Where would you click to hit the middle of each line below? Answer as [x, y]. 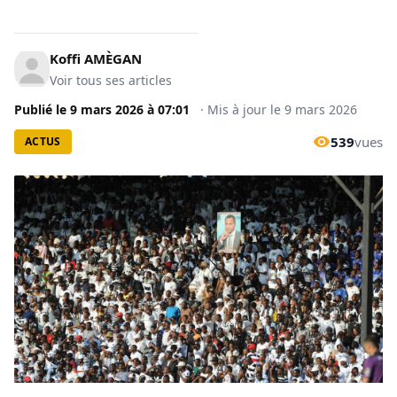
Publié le [42, 109]
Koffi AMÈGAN [96, 58]
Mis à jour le [246, 109]
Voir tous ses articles [111, 80]
